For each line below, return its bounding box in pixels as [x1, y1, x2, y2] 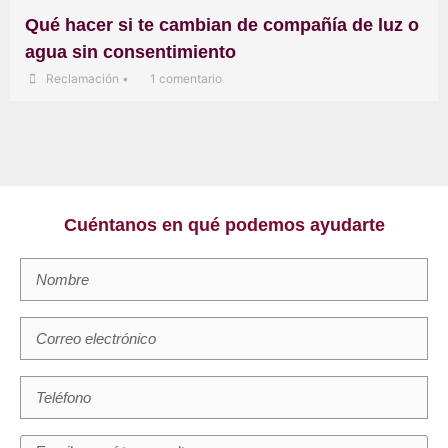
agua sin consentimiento [25, 41, 236, 62]
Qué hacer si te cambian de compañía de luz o [25, 14, 419, 35]
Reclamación [46, 70, 119, 86]
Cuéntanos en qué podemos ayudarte [63, 214, 385, 235]
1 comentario [150, 70, 222, 86]
